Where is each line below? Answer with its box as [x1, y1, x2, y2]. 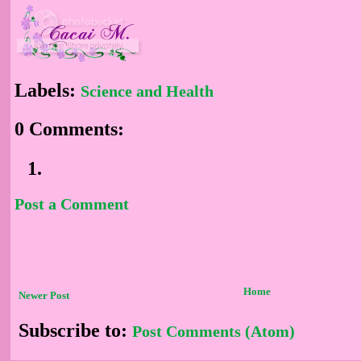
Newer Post [19, 288, 69, 301]
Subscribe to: [19, 319, 132, 341]
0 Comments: [15, 118, 124, 140]
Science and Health [81, 82, 214, 100]
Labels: [15, 80, 81, 101]
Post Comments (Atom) [132, 322, 295, 340]
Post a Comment [15, 194, 129, 213]
